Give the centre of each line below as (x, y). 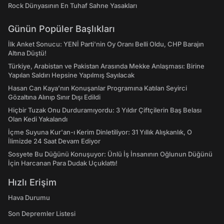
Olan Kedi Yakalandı (38, 119)
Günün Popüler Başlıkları (61, 29)
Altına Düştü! (27, 53)
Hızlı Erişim (32, 182)
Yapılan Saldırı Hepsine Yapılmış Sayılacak (71, 75)
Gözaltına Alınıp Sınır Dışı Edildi (54, 97)
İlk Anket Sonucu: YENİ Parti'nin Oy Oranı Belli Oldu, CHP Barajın (106, 44)
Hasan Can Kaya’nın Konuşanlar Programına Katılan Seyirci (97, 88)
